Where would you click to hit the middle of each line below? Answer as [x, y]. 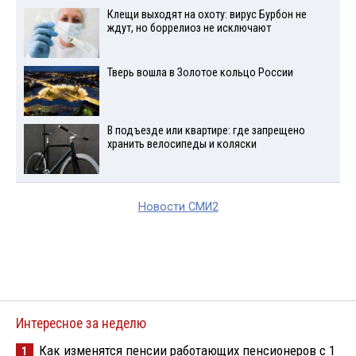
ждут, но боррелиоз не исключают [189, 29]
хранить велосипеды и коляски [182, 144]
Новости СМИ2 [178, 207]
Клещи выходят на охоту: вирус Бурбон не [207, 15]
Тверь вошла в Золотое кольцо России [200, 73]
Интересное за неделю [81, 323]
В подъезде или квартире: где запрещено [206, 130]
